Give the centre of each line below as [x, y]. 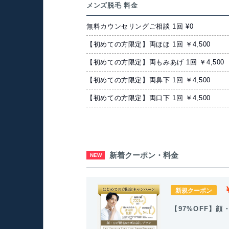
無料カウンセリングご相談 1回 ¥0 [140, 27]
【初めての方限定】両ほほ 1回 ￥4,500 [148, 45]
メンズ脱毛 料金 [112, 6]
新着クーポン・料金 [144, 155]
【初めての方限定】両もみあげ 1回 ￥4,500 [156, 63]
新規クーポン [194, 190]
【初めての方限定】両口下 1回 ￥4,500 [148, 98]
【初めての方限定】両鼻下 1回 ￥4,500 [148, 81]
